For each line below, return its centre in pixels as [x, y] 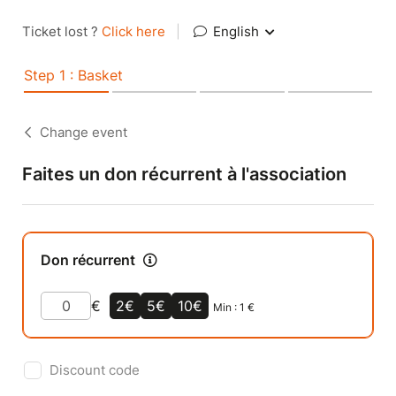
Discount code [95, 369]
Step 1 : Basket [73, 75]
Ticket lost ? [62, 31]
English [236, 31]
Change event [84, 132]
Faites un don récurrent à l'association [184, 174]
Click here [133, 31]
